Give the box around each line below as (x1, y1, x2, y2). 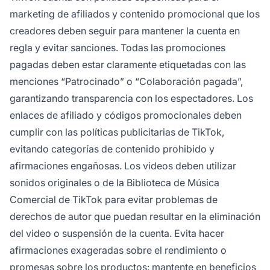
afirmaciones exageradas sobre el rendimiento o (10, 244, 227, 257)
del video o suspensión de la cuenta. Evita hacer (10, 227, 224, 240)
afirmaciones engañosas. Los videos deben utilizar (10, 160, 236, 172)
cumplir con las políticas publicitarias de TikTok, (10, 126, 224, 139)
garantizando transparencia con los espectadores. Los (10, 92, 253, 105)
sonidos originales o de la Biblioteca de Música (10, 177, 219, 189)
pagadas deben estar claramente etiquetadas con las (10, 58, 246, 71)
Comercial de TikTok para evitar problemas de (10, 193, 218, 206)
